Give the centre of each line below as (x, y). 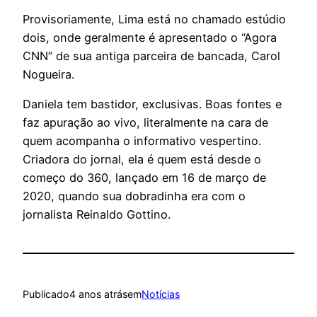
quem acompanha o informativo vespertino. (142, 141)
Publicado (46, 294)
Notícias (161, 294)
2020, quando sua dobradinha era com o (134, 196)
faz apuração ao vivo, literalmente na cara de (145, 123)
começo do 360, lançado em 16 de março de (144, 178)
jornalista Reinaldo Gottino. (97, 215)
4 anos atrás (98, 294)
